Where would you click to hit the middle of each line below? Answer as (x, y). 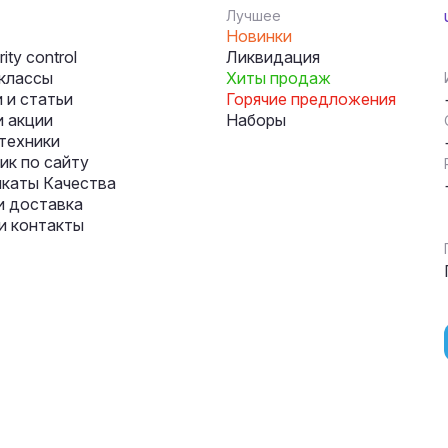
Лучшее (253, 15)
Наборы (256, 120)
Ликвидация (273, 57)
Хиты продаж (278, 78)
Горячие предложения (311, 99)
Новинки (259, 36)
